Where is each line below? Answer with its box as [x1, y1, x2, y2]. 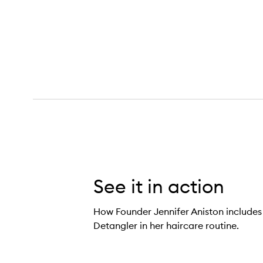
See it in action [93, 174, 224, 199]
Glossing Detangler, [21, 89, 102, 101]
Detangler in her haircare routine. [93, 220, 239, 232]
